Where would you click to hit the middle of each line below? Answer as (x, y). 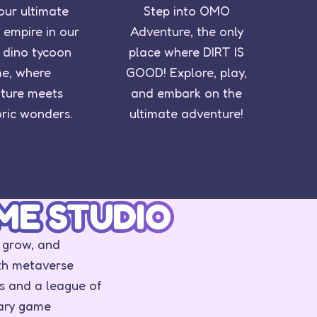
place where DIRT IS (187, 51)
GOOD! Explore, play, (187, 72)
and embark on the (187, 92)
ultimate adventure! (187, 113)
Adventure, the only (186, 31)
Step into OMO (186, 10)
